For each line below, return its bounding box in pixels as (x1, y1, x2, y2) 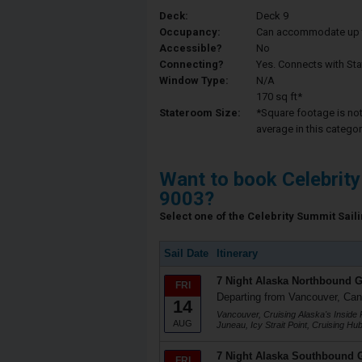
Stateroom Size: (159, 107, 241, 119)
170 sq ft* (256, 90, 302, 103)
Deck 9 (256, 10, 288, 22)
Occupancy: (159, 26, 221, 38)
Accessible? (159, 42, 222, 54)
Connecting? (159, 58, 224, 70)
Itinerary (217, 247, 258, 259)
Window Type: (159, 74, 229, 86)
